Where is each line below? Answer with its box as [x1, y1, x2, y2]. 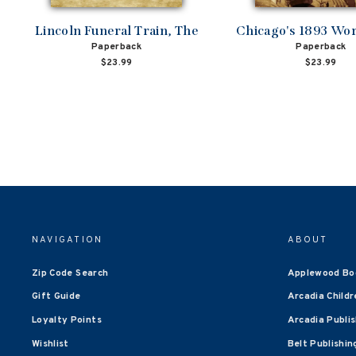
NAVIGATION [32, 234, 103, 246]
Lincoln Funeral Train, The [34, 22, 199, 38]
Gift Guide [32, 290, 81, 304]
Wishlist [32, 338, 69, 351]
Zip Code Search [32, 266, 109, 280]
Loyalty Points [32, 314, 102, 327]
